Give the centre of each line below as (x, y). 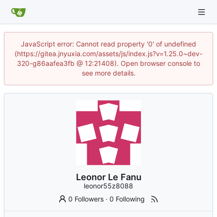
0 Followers (86, 199)
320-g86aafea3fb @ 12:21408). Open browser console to (108, 63)
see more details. (108, 73)
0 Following (127, 199)
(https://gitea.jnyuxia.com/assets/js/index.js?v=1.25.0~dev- (108, 54)
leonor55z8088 (108, 186)
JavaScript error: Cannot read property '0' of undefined (108, 44)
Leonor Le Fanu (108, 177)
